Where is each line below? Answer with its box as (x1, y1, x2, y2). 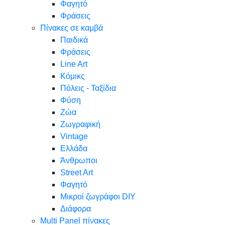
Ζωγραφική (60, 120, 100, 129)
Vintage (60, 132, 88, 141)
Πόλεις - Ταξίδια (60, 84, 116, 92)
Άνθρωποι (60, 156, 97, 165)
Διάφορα (60, 204, 91, 213)
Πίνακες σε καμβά (40, 24, 103, 32)
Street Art (60, 168, 93, 177)
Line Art (60, 60, 87, 68)
